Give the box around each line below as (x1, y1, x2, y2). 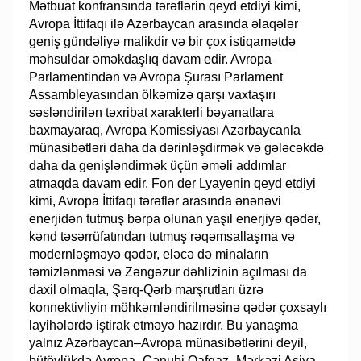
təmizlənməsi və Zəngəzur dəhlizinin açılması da (29, 264, 308, 279)
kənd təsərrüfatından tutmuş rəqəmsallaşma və (29, 229, 296, 243)
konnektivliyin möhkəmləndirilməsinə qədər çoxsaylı (29, 300, 327, 314)
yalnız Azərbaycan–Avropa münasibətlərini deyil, (29, 335, 308, 350)
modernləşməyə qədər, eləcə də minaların (29, 247, 269, 261)
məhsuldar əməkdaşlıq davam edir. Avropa (29, 52, 272, 66)
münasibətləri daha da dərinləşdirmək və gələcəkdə (29, 140, 325, 155)
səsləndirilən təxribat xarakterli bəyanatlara (29, 105, 275, 119)
